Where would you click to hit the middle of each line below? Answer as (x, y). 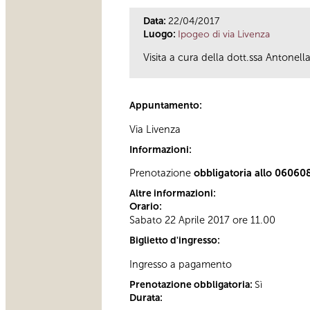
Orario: (147, 207)
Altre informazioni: (174, 194)
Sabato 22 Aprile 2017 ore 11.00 (202, 220)
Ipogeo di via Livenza (224, 34)
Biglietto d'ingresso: (176, 241)
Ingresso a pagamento (181, 264)
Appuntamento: (167, 106)
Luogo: (161, 34)
